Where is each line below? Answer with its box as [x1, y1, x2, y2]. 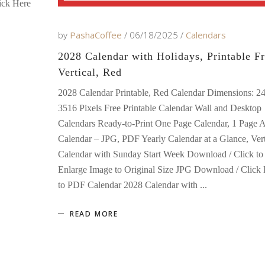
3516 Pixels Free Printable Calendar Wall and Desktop [57, 102, 261, 113]
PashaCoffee [69, 28, 124, 41]
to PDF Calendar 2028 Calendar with [57, 179, 200, 190]
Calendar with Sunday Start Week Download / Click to [57, 148, 263, 159]
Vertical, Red [57, 66, 122, 78]
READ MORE [69, 208, 118, 219]
